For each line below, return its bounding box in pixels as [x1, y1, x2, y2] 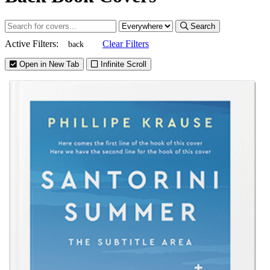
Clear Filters [102, 39, 149, 49]
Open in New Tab [17, 60, 79, 69]
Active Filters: [5, 39, 58, 49]
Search [190, 22, 215, 31]
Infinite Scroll [98, 60, 146, 69]
